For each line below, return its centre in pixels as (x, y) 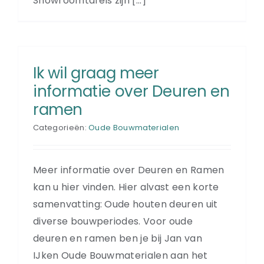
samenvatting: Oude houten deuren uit (126, 204)
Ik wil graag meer (96, 73)
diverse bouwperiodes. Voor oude (113, 221)
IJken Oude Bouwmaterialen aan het (121, 255)
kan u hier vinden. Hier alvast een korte (126, 187)
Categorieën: (61, 127)
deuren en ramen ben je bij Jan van (118, 238)
